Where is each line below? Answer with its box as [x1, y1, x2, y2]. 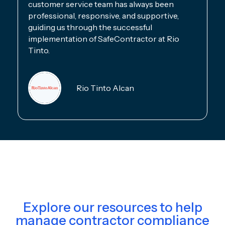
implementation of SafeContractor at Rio [28, 33, 179, 44]
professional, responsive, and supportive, [28, 10, 179, 21]
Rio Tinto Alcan [76, 82, 134, 93]
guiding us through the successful [28, 22, 152, 32]
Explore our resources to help [23, 199, 202, 215]
